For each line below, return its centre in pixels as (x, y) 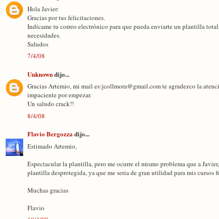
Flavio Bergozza (50, 134)
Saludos (38, 44)
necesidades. (44, 35)
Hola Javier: (43, 9)
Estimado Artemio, (52, 146)
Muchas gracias (48, 190)
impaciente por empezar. (59, 95)
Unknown (40, 74)
